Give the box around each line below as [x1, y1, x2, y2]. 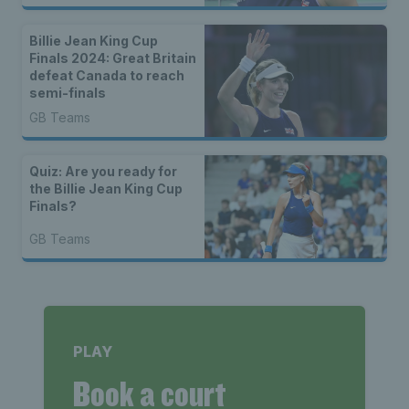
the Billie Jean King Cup [29, 181, 183, 197]
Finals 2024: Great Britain [29, 50, 196, 67]
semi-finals [29, 85, 106, 101]
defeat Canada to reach [29, 68, 184, 84]
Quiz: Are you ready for [29, 163, 177, 180]
